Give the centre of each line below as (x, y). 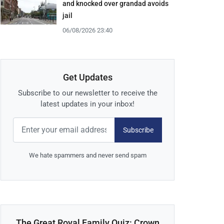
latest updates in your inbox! (87, 104)
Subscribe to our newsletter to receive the (87, 93)
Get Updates (87, 77)
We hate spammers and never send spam (87, 155)
